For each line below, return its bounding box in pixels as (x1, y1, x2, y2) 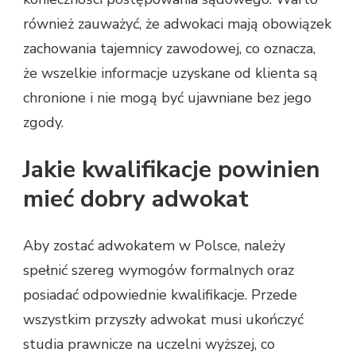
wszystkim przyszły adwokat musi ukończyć (23, 310, 304, 330)
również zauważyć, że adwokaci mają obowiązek (23, 14, 331, 34)
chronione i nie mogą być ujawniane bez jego (23, 88, 311, 108)
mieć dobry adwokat (23, 183, 249, 216)
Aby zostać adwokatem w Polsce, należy (23, 236, 285, 256)
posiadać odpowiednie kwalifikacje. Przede (23, 285, 297, 305)
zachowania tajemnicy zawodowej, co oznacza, (23, 39, 315, 59)
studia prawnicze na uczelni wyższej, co (23, 335, 275, 354)
